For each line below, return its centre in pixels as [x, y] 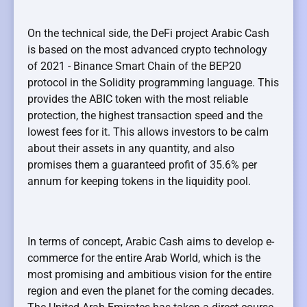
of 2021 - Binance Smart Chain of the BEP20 [134, 66]
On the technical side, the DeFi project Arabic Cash [148, 33]
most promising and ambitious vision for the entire [149, 274]
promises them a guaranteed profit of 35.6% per [142, 164]
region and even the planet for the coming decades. [151, 291]
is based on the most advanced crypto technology [147, 49]
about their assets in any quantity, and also [131, 148]
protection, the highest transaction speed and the [145, 115]
